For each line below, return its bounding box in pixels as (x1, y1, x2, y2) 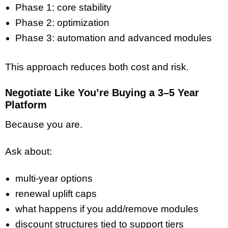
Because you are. (5, 119, 82, 130)
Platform (5, 99, 47, 110)
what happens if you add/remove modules (15, 204, 198, 215)
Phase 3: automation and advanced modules (15, 33, 212, 44)
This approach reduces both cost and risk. (5, 61, 189, 72)
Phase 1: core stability (15, 2, 111, 13)
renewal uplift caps (15, 188, 97, 199)
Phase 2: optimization (15, 17, 109, 28)
